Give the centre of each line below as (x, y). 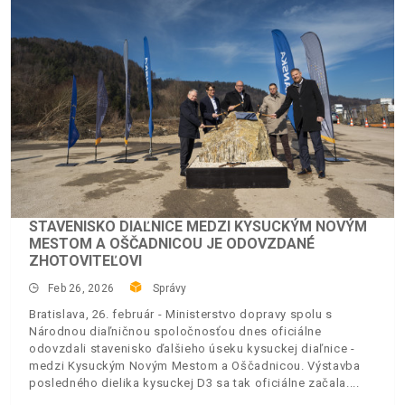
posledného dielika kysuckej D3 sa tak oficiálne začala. (189, 383)
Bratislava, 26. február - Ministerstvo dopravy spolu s (181, 315)
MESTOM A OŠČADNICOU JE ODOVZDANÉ (172, 244)
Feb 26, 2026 (81, 289)
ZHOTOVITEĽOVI (85, 261)
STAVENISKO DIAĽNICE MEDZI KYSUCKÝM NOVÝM (198, 227)
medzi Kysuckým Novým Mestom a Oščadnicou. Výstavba (195, 366)
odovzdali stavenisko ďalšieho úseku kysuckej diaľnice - (192, 349)
